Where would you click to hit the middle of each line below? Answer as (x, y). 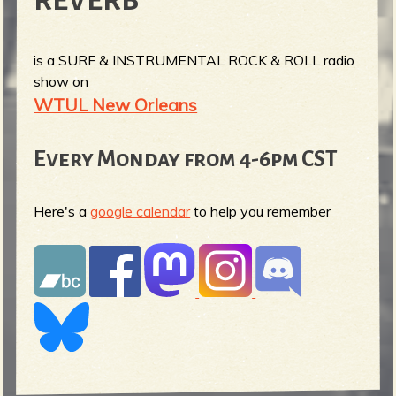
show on (61, 81)
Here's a (62, 212)
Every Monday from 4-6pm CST (186, 158)
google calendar (141, 212)
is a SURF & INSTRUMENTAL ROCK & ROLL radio (194, 60)
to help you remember (261, 212)
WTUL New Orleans (116, 104)
